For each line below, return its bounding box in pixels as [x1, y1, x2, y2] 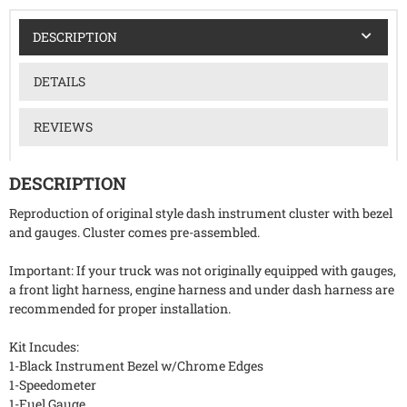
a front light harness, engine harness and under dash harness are [9, 281, 394, 299]
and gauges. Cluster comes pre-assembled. [9, 223, 260, 242]
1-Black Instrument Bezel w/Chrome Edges [9, 357, 263, 375]
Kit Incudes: [9, 338, 79, 356]
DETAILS [33, 72, 85, 90]
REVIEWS [33, 117, 93, 135]
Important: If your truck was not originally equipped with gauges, [9, 262, 396, 280]
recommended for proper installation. [9, 300, 231, 318]
